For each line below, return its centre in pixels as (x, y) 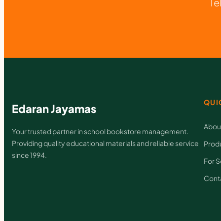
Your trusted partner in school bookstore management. (100, 131)
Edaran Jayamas (54, 108)
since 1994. (29, 155)
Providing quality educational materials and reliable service (105, 143)
